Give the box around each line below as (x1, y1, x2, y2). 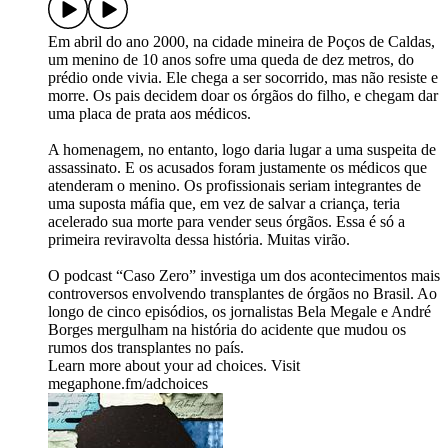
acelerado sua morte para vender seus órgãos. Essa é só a (48, 213, 405, 231)
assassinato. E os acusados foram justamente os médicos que (48, 159, 427, 177)
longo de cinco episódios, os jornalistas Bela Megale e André (48, 303, 431, 321)
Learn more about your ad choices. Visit (48, 357, 300, 375)
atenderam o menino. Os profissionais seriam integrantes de (48, 177, 421, 195)
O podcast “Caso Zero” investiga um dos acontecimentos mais (48, 267, 440, 285)
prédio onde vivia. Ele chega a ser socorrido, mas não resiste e (48, 69, 438, 87)
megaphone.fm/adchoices (48, 375, 208, 393)
